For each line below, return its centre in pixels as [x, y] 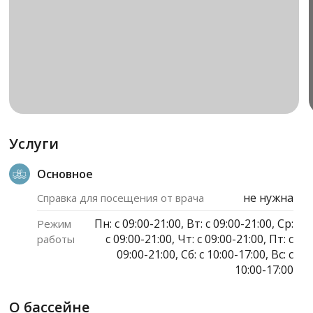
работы [56, 239]
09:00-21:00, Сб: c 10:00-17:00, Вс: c [205, 254]
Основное [65, 174]
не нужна [268, 197]
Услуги [34, 143]
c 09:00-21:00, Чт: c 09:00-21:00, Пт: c [199, 239]
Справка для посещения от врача [121, 197]
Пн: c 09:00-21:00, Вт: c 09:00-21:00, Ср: [194, 223]
